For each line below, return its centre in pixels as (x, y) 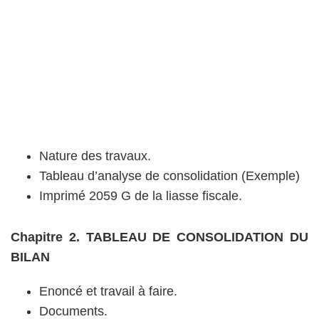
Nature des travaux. (95, 156)
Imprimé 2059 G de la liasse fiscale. (141, 196)
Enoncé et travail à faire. (108, 291)
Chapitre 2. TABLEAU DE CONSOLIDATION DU (159, 237)
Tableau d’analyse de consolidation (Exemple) (169, 176)
